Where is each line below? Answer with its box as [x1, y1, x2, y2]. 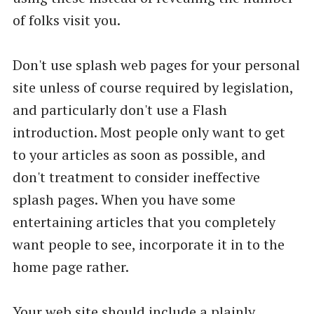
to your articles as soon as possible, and [12, 144, 266, 164]
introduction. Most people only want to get [12, 122, 285, 142]
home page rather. [12, 257, 129, 276]
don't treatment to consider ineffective [12, 167, 260, 186]
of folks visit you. [12, 10, 121, 29]
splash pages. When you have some [12, 189, 235, 209]
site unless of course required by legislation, [12, 77, 293, 97]
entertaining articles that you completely [12, 212, 275, 231]
